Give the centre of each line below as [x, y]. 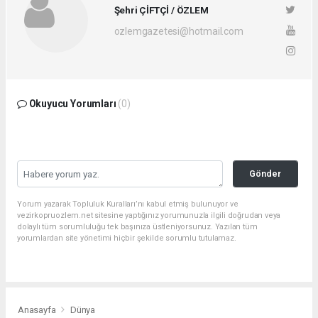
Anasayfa [38, 310]
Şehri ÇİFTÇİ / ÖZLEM [161, 10]
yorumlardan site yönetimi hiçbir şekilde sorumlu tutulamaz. [127, 238]
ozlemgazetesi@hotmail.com [179, 31]
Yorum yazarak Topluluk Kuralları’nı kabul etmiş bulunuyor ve [128, 204]
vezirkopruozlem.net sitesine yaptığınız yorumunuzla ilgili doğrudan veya [149, 216]
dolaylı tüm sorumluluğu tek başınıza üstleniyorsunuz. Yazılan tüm [137, 227]
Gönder [265, 174]
